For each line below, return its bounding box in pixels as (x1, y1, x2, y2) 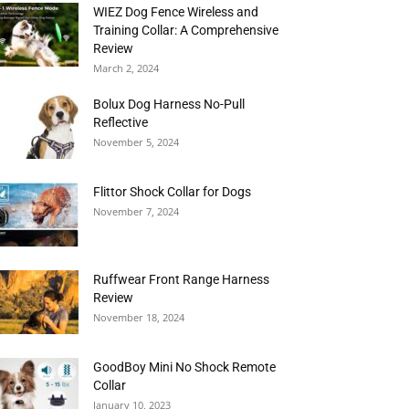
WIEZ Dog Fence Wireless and (93, 5, 258, 19)
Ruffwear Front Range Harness (93, 272, 269, 287)
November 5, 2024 (93, 135, 179, 149)
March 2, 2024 (93, 61, 159, 75)
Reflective (93, 115, 148, 130)
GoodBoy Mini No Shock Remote (93, 360, 276, 374)
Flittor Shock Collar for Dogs (93, 184, 251, 199)
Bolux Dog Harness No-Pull (93, 97, 245, 111)
